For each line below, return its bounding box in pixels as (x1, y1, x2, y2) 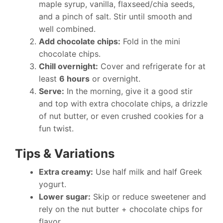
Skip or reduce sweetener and (91, 192, 206, 202)
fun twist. (39, 123, 74, 133)
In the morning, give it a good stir (64, 86, 193, 96)
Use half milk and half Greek (93, 167, 202, 177)
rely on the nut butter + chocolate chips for (39, 204, 203, 214)
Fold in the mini (120, 36, 180, 46)
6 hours (59, 74, 90, 84)
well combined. (39, 24, 96, 34)
